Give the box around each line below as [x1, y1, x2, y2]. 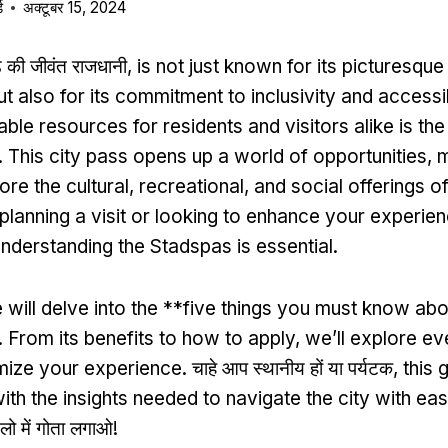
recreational [139, 175, 244, 199]
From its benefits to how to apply [8, 327, 295, 351]
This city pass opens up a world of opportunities [8, 145, 427, 169]
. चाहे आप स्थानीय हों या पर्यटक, [182, 357, 403, 381]
